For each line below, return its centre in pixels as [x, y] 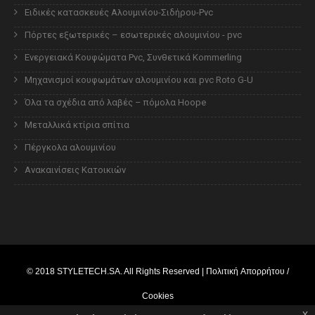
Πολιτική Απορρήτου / [247, 271]
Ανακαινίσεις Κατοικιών [75, 169]
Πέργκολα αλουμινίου [70, 147]
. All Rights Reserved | [163, 271]
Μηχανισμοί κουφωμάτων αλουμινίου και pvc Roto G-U [139, 79]
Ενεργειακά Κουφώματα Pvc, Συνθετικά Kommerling [133, 57]
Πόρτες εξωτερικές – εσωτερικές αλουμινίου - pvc [133, 34]
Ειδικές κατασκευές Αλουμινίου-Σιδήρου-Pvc [119, 12]
